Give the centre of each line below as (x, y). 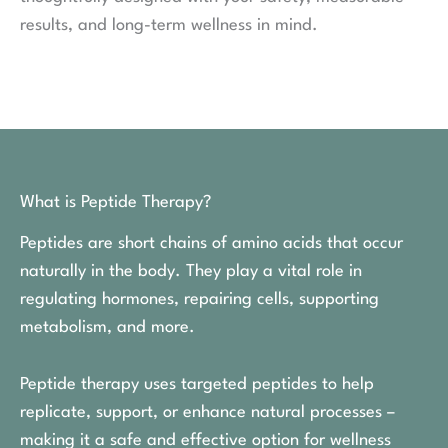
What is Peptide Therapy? (115, 203)
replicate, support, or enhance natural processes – (207, 413)
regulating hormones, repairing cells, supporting (199, 300)
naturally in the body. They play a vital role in (191, 272)
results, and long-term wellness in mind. (169, 26)
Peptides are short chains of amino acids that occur (211, 244)
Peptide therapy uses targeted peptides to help (197, 385)
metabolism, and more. (107, 328)
